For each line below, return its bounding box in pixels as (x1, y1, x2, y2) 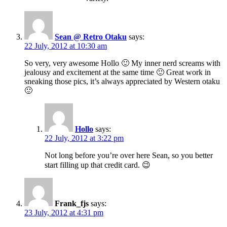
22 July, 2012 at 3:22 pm (45, 134, 124, 143)
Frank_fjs (55, 199, 89, 208)
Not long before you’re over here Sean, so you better (45, 151, 213, 160)
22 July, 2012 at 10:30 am (24, 42, 107, 51)
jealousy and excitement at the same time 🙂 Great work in (24, 68, 211, 77)
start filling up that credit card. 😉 (45, 161, 150, 170)
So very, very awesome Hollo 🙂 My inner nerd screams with (24, 59, 220, 68)
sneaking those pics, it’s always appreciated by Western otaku (24, 77, 220, 86)
